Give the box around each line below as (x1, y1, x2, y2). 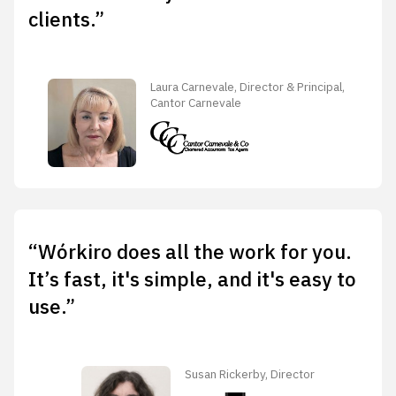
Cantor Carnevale (150, 94, 242, 110)
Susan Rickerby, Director (184, 365, 315, 382)
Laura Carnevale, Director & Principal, (150, 78, 346, 95)
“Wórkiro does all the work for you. (28, 239, 352, 265)
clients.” (28, 6, 104, 33)
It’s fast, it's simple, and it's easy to (28, 266, 356, 293)
